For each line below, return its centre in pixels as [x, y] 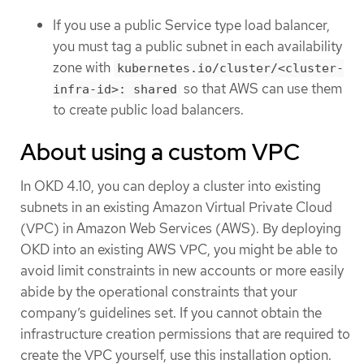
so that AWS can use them [261, 89]
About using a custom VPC [160, 152]
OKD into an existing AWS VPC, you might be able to [179, 249]
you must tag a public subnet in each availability [197, 47]
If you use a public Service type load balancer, [191, 26]
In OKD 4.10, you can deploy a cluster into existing [171, 186]
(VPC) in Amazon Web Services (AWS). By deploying [181, 228]
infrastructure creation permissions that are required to [185, 334]
